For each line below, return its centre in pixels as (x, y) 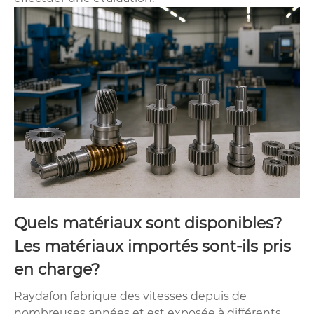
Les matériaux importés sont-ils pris (152, 246)
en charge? (57, 269)
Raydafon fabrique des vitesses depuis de (130, 296)
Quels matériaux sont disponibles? (148, 223)
